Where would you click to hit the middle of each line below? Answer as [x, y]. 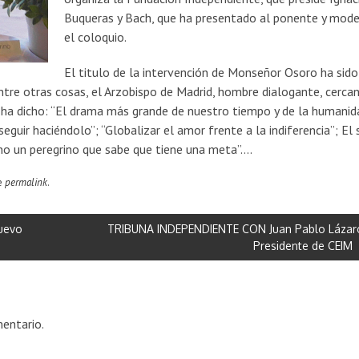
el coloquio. [96, 36]
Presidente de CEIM [303, 245]
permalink [26, 182]
